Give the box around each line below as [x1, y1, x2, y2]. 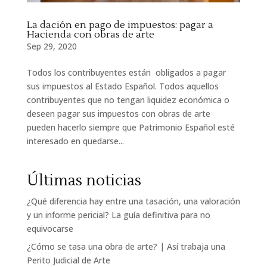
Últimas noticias [26, 170, 141, 191]
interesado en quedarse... [26, 135, 124, 147]
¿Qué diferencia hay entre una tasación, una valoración [26, 195, 240, 207]
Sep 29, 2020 [26, 41, 77, 52]
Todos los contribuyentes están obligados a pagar [26, 67, 226, 79]
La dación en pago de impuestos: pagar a [26, 19, 213, 32]
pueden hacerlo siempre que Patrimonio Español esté [26, 122, 235, 133]
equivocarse [26, 223, 73, 235]
